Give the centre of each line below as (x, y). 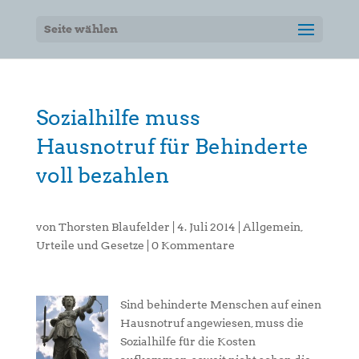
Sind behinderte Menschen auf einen (220, 305)
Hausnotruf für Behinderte (172, 146)
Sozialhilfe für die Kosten (188, 341)
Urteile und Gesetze (90, 245)
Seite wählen (81, 29)
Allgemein (271, 227)
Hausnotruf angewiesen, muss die (212, 323)
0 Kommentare (193, 245)
